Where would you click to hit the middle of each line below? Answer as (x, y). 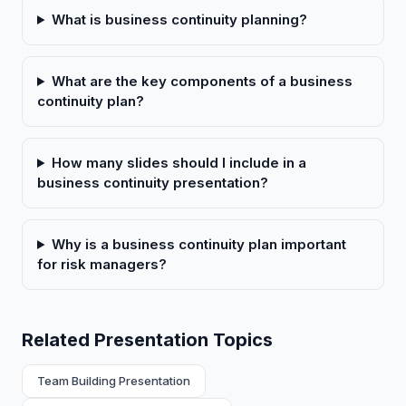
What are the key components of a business (202, 81)
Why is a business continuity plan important (198, 244)
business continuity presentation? (153, 183)
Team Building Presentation (114, 381)
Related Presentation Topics (147, 340)
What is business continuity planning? (179, 19)
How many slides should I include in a (179, 163)
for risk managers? (102, 264)
